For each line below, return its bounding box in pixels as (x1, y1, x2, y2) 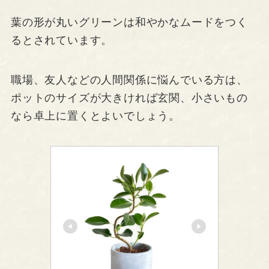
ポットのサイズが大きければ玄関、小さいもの (10, 91, 248, 104)
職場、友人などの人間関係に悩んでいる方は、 (10, 73, 248, 86)
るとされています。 (10, 34, 113, 46)
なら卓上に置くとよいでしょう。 (10, 109, 181, 122)
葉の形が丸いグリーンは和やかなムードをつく (10, 16, 248, 28)
